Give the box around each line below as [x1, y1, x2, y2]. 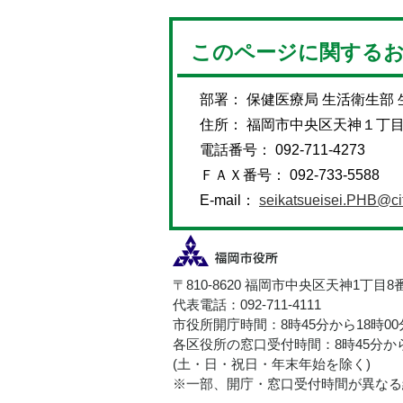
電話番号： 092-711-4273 [200, 142, 365, 158]
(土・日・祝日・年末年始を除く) [173, 357, 371, 372]
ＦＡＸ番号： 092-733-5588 [200, 167, 380, 184]
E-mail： [200, 193, 259, 209]
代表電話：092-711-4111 [173, 298, 321, 313]
